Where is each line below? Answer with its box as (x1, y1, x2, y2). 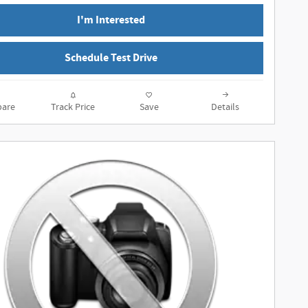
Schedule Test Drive (64, 50, 157, 65)
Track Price (50, 100, 95, 113)
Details (211, 100, 239, 113)
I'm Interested (76, 12, 145, 27)
